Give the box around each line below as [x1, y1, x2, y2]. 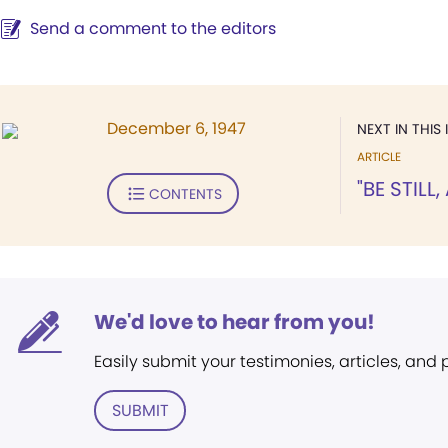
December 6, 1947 [107, 117, 246, 140]
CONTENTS [148, 183, 222, 204]
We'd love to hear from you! [94, 308, 375, 336]
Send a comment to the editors [30, 17, 276, 40]
